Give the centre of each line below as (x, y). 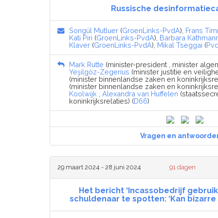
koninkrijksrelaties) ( (101, 101)
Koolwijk (83, 93)
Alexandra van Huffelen (140, 93)
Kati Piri (81, 37)
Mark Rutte (86, 64)
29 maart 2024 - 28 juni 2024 (99, 167)
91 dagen (183, 167)
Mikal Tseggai (180, 45)
